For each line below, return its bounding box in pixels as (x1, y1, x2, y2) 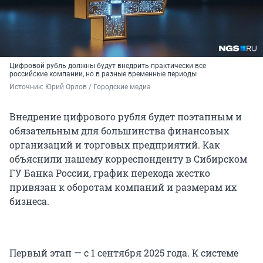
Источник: (9, 83, 45, 92)
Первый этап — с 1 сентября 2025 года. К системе (9, 247, 238, 259)
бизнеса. (9, 195, 49, 208)
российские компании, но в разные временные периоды (9, 70, 197, 79)
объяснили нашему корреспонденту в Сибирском (9, 153, 247, 166)
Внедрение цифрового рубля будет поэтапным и (9, 110, 242, 123)
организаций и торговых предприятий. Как (9, 139, 220, 151)
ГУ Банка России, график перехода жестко (9, 167, 210, 180)
